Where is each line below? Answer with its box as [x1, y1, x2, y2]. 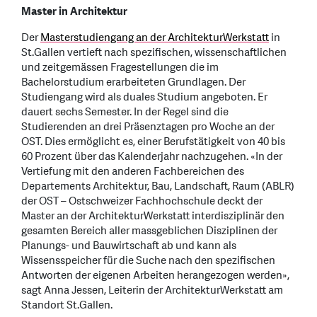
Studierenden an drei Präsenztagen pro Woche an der [21, 119, 275, 134]
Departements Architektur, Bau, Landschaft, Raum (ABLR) [21, 178, 294, 194]
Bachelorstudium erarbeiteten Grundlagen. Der [21, 74, 246, 90]
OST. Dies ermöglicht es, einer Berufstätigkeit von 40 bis [21, 134, 285, 149]
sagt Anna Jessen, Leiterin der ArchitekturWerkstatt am [21, 282, 283, 298]
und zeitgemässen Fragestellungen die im [21, 59, 219, 75]
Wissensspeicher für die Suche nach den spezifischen [21, 253, 275, 268]
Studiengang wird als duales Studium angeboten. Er [21, 89, 267, 105]
